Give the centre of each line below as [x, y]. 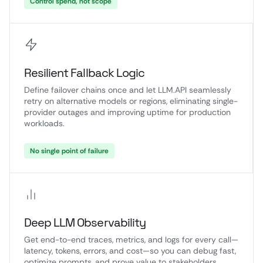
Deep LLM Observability [85, 222]
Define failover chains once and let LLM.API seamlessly [128, 90]
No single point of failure [69, 151]
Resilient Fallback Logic [84, 73]
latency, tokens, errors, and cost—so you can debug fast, [130, 251]
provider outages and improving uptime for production [127, 112]
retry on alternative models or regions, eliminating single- [131, 101]
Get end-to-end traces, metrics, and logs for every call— [131, 240]
